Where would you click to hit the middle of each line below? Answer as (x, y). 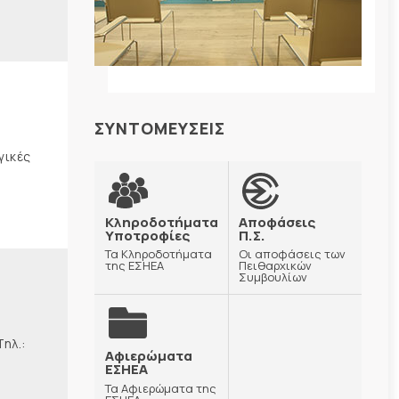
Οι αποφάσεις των (292, 254)
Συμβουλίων (273, 277)
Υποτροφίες (147, 235)
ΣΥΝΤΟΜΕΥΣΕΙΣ (160, 128)
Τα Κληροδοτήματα (159, 254)
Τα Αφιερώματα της (161, 388)
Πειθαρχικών (275, 266)
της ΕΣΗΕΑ (134, 266)
